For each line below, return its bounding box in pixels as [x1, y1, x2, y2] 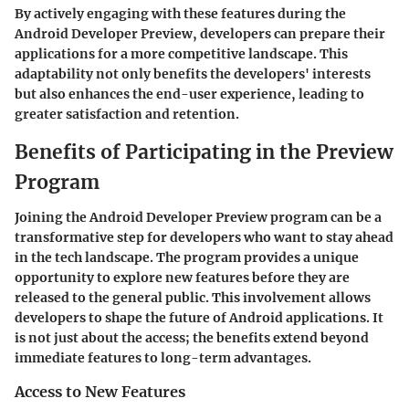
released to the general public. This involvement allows [15, 288, 371, 306]
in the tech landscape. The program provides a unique [15, 248, 359, 266]
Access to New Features [15, 382, 185, 401]
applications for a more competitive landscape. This [15, 46, 348, 63]
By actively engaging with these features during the [15, 5, 346, 23]
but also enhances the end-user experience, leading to [15, 86, 364, 103]
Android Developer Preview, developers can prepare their [15, 26, 385, 43]
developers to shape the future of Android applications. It [15, 309, 383, 326]
